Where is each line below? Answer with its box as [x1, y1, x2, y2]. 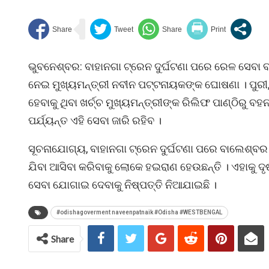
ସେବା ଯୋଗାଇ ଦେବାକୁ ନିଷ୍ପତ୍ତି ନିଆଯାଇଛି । [28, 178, 217, 191]
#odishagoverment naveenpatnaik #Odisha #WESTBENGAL [56, 209, 222, 216]
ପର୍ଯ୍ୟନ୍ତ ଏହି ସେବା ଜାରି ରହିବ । [28, 114, 162, 127]
